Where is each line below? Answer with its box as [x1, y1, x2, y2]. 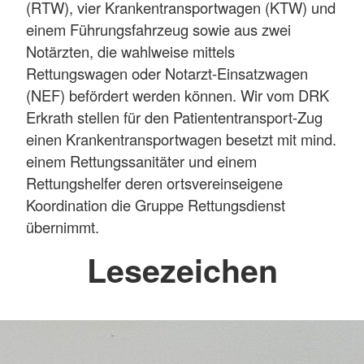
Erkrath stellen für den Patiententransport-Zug [26, 106, 323, 128]
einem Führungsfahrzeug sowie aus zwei [26, 18, 291, 40]
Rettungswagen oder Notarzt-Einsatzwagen [26, 62, 308, 84]
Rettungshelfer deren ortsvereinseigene [26, 171, 283, 193]
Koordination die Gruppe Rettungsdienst [26, 193, 285, 215]
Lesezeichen [86, 247, 278, 293]
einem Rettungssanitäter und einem [26, 149, 257, 171]
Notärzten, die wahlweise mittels [26, 40, 235, 62]
